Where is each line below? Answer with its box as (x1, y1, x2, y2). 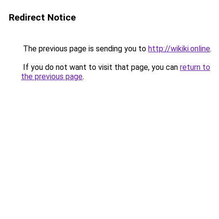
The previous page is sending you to (21, 44, 148, 53)
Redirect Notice (9, 12, 76, 23)
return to (180, 63, 210, 72)
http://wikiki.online (148, 44, 210, 53)
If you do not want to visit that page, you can (21, 63, 180, 72)
